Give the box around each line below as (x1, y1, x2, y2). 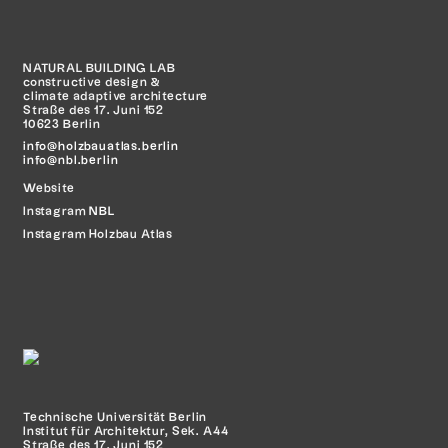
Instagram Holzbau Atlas (22, 228, 174, 240)
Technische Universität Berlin (22, 412, 208, 424)
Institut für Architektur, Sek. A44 (22, 426, 229, 438)
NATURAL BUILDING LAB (22, 62, 176, 74)
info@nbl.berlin (22, 155, 119, 167)
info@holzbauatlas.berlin (22, 141, 180, 153)
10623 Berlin (22, 118, 101, 130)
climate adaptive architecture (22, 90, 209, 102)
